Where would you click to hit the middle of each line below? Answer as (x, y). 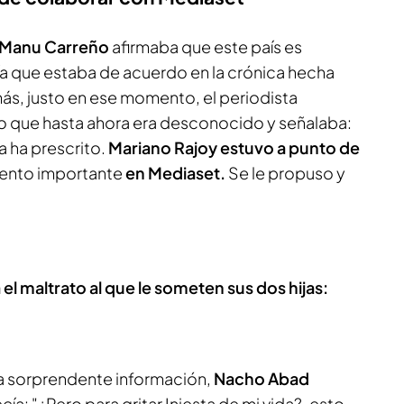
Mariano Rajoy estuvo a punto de (234, 147)
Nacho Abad (262, 378)
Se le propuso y (285, 172)
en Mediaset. (175, 172)
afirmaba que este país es (206, 46)
